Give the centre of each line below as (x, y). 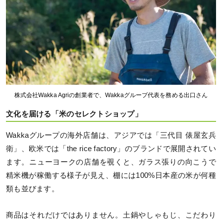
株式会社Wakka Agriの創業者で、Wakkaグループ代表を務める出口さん (111, 95)
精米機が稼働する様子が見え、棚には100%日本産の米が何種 (111, 176)
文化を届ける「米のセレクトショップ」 (74, 114)
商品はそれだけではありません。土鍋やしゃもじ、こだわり (111, 215)
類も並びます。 (32, 189)
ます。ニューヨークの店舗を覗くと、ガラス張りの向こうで (111, 162)
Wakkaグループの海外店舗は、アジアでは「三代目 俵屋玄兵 (111, 136)
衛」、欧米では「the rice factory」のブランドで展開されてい (111, 149)
